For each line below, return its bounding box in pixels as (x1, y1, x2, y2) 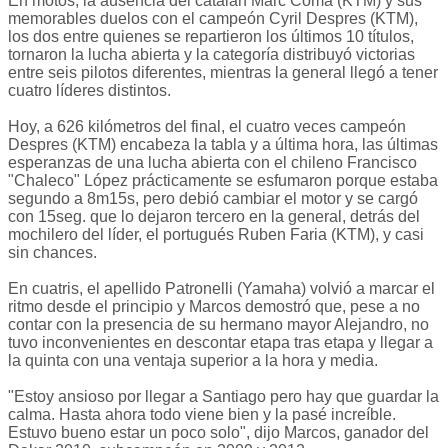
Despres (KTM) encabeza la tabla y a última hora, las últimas (8, 136, 438, 154)
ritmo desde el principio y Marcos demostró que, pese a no (8, 298, 420, 316)
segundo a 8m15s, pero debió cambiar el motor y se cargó (8, 190, 418, 208)
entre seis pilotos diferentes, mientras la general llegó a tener (8, 64, 438, 82)
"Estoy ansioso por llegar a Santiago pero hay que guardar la (8, 388, 439, 406)
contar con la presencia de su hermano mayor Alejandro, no (8, 316, 429, 334)
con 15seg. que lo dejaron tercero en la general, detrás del (8, 208, 420, 226)
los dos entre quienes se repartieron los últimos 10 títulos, (8, 28, 414, 46)
